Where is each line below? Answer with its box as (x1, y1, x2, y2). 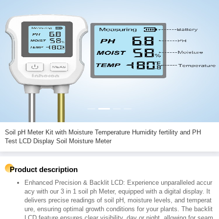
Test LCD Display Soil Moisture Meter (5, 137, 111, 145)
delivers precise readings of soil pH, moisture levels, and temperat (24, 197, 212, 204)
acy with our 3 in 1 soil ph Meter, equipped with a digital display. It (24, 188, 210, 195)
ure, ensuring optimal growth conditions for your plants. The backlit (24, 205, 213, 213)
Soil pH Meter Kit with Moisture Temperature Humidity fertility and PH (5, 129, 201, 136)
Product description (10, 165, 78, 174)
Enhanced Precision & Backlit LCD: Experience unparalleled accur (24, 179, 212, 186)
